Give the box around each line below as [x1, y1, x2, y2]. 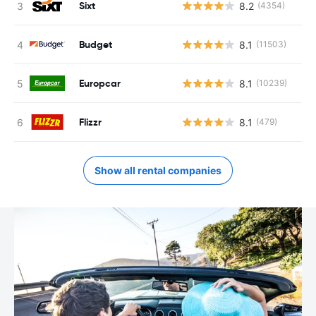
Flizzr [79, 115, 102, 128]
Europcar [79, 76, 121, 90]
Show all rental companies [95, 164, 221, 176]
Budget [79, 37, 112, 51]
